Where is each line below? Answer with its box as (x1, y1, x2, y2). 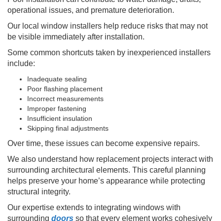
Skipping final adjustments (27, 124, 109, 132)
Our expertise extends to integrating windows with (7, 203, 181, 212)
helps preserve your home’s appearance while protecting (7, 176, 205, 185)
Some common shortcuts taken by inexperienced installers (7, 48, 211, 57)
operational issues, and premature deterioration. (7, 5, 174, 14)
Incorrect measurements (27, 94, 104, 103)
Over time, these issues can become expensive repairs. (7, 139, 200, 147)
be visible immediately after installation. (7, 32, 145, 41)
